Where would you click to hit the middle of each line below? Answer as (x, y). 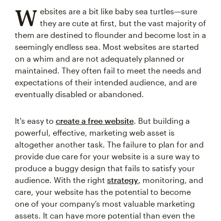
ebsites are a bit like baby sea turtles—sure (118, 11)
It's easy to (35, 121)
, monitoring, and (171, 180)
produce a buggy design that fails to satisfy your (105, 168)
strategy (123, 180)
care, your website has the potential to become (103, 192)
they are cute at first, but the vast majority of (123, 23)
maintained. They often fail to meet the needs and (108, 70)
